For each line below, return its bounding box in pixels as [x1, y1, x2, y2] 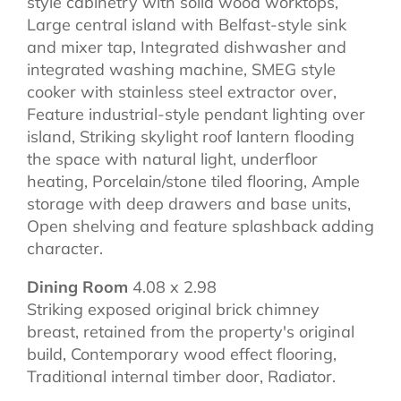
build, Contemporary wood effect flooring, [27, 343, 337, 364]
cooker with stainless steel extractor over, [27, 81, 337, 102]
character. [27, 237, 103, 259]
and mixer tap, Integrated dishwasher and [27, 36, 346, 57]
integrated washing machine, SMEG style [27, 58, 336, 80]
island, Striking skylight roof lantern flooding [27, 125, 354, 147]
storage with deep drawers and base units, [27, 192, 351, 214]
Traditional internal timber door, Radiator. [27, 365, 336, 387]
